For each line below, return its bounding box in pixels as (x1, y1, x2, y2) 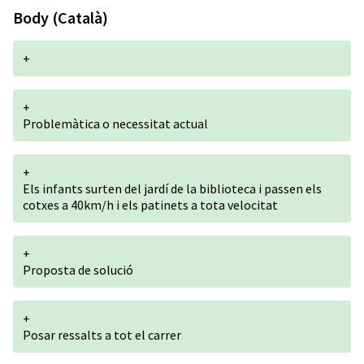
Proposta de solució (23, 262, 133, 278)
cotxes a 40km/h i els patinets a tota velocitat (23, 197, 278, 213)
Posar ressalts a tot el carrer (23, 327, 181, 343)
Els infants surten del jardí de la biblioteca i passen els (23, 180, 322, 197)
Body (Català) (13, 7, 108, 28)
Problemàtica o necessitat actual (23, 115, 208, 132)
